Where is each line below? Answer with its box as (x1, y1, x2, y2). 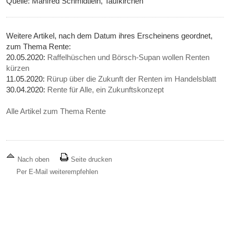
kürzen (6, 64, 30, 73)
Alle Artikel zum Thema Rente (6, 107, 106, 116)
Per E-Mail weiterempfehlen (16, 168, 99, 176)
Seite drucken (69, 156, 112, 164)
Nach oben (15, 156, 52, 164)
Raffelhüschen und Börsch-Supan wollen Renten (47, 53, 210, 62)
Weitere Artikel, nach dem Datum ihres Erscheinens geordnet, (6, 31, 213, 41)
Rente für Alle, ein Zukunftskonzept (47, 85, 164, 94)
